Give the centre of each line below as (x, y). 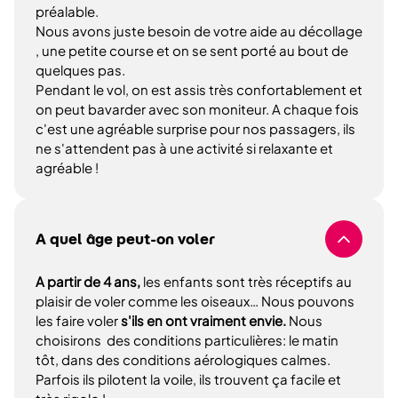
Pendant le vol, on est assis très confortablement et (199, 89)
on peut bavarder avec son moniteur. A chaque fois (197, 109)
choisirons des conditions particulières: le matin (187, 340)
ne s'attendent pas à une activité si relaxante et (184, 148)
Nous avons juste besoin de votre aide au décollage (199, 31)
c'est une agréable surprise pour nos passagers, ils (195, 128)
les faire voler (78, 320)
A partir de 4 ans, (88, 281)
